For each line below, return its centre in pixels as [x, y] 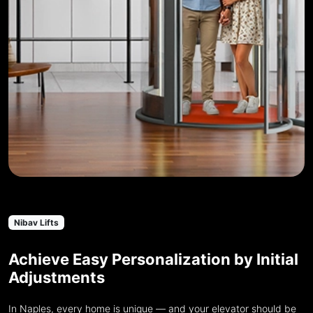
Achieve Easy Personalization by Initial [153, 260]
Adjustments [57, 278]
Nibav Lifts [36, 222]
